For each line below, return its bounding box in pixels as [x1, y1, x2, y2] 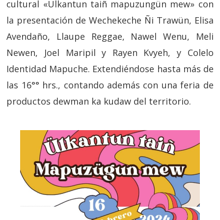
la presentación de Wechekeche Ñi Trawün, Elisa [6, 14, 214, 26]
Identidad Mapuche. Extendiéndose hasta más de [6, 63, 214, 75]
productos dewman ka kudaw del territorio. [6, 95, 192, 107]
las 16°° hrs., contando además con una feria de [6, 79, 214, 91]
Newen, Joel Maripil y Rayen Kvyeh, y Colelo [6, 47, 214, 58]
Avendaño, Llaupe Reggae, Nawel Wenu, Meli [6, 30, 214, 42]
